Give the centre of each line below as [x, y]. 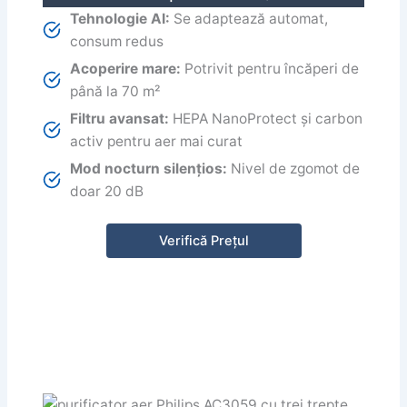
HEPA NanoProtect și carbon [266, 119]
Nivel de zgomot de [294, 169]
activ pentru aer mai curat [157, 142]
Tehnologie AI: [120, 19]
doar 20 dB [107, 192]
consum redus [117, 42]
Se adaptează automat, [249, 19]
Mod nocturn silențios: [149, 169]
